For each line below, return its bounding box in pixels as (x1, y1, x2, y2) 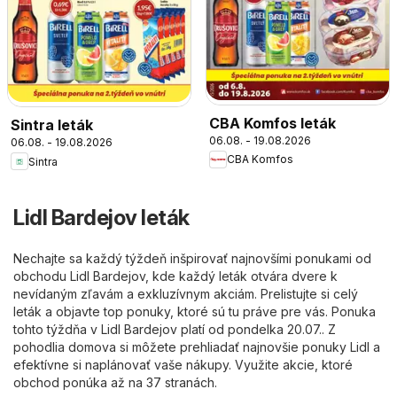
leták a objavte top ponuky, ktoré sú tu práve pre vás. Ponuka (13, 304, 376, 320)
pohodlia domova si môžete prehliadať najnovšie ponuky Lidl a (13, 339, 380, 355)
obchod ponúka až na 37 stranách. (13, 375, 217, 391)
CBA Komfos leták (209, 113, 336, 132)
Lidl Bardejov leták (13, 205, 190, 231)
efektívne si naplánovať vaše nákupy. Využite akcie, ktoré (13, 357, 353, 373)
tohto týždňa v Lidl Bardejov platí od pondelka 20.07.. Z (13, 322, 336, 338)
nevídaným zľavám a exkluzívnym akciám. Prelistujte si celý (13, 286, 358, 302)
